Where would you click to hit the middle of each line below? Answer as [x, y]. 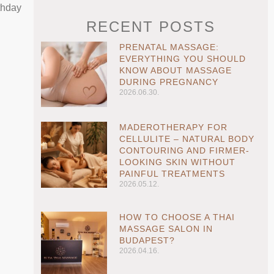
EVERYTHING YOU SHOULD [182, 58]
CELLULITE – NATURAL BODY [187, 139]
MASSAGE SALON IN [166, 229]
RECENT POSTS [151, 26]
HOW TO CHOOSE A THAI [177, 217]
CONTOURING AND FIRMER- [184, 151]
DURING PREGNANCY [168, 82]
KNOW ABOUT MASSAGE [175, 70]
